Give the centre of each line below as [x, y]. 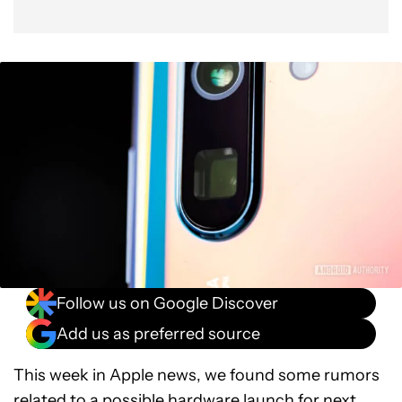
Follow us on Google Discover [167, 303]
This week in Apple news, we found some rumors [197, 376]
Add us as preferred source [158, 333]
